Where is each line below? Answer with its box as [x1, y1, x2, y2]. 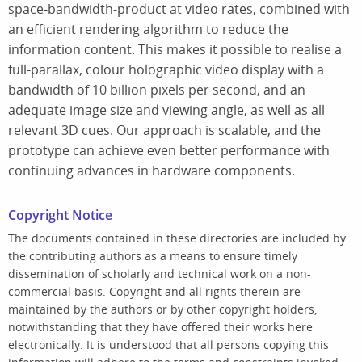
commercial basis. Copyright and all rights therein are [8, 283, 301, 299]
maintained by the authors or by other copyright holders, [8, 301, 317, 317]
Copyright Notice [8, 205, 112, 224]
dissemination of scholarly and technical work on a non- [8, 265, 311, 281]
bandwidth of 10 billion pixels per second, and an [8, 80, 305, 99]
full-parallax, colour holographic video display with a [8, 60, 324, 78]
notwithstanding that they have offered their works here [8, 318, 313, 335]
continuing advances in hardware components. [8, 161, 295, 179]
